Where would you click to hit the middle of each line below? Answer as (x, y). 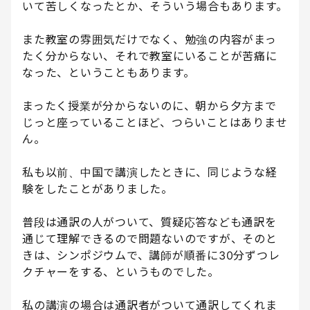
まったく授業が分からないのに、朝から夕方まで (149, 106)
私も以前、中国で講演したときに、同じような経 (150, 173)
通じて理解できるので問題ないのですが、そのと (150, 239)
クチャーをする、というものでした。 (121, 272)
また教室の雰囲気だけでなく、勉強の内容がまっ (149, 40)
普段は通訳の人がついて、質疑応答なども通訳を (149, 222)
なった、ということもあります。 (109, 73)
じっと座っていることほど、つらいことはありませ (155, 123)
